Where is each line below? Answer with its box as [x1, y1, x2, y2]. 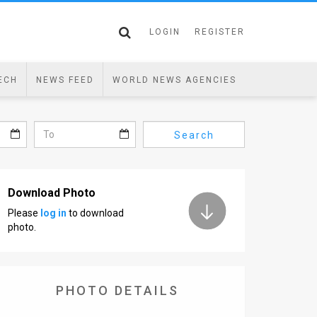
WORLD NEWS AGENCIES [112, 75, 236, 85]
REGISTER [195, 27, 245, 37]
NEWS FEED [35, 75, 94, 85]
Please [8, 207, 40, 219]
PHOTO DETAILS [56, 283, 179, 298]
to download [67, 207, 124, 219]
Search [173, 129, 214, 141]
